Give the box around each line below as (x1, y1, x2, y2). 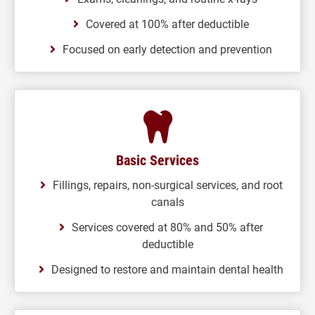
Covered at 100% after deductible (86, 16, 249, 31)
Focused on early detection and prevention (63, 41, 272, 56)
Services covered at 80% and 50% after (72, 219, 263, 234)
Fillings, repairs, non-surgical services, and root (52, 177, 283, 192)
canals (150, 194, 184, 209)
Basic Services (116, 150, 199, 169)
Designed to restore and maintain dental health (51, 262, 283, 276)
